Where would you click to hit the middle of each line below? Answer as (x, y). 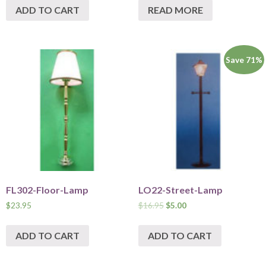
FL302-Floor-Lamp (47, 190)
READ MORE (175, 9)
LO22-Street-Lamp (180, 190)
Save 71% (244, 59)
